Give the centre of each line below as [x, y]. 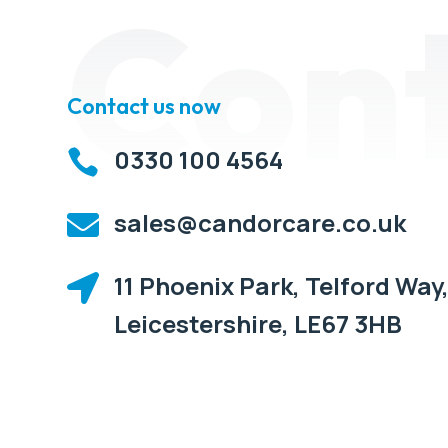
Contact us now [144, 106]
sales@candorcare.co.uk [260, 222]
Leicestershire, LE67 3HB [258, 323]
